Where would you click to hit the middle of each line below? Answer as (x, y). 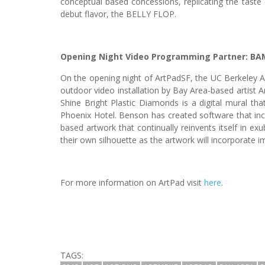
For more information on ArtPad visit (132, 182)
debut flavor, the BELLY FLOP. (118, 14)
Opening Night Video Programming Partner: (155, 56)
